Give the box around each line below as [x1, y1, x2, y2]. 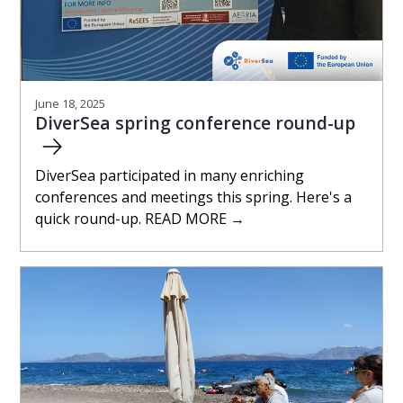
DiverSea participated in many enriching [35, 166, 304, 186]
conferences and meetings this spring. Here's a [35, 187, 352, 208]
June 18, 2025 [35, 95, 105, 112]
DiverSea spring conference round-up [35, 111, 355, 136]
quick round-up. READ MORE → [35, 209, 245, 229]
